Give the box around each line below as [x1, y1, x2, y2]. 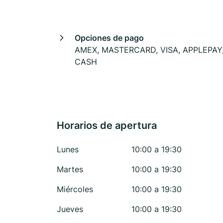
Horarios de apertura [57, 119, 157, 131]
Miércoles [57, 184, 93, 194]
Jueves [57, 204, 83, 214]
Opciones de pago [75, 33, 144, 43]
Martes [57, 164, 83, 174]
